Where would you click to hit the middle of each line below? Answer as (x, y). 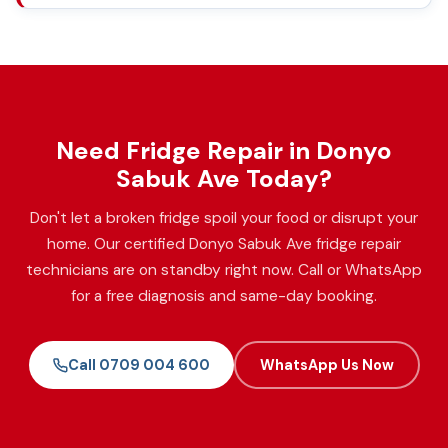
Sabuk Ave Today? (224, 178)
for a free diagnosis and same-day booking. (224, 295)
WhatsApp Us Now (326, 365)
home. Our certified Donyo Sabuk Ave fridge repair (224, 243)
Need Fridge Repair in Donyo (224, 150)
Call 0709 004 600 (138, 365)
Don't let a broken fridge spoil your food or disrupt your (224, 217)
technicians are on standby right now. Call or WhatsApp (224, 269)
